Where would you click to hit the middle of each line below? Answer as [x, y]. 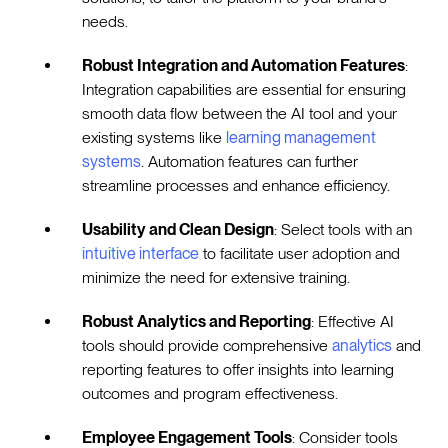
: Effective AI [353, 322]
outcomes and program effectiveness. [210, 394]
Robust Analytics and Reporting [197, 322]
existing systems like [154, 138]
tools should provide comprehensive [207, 346]
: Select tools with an [343, 230]
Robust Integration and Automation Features [244, 66]
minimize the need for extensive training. [216, 278]
